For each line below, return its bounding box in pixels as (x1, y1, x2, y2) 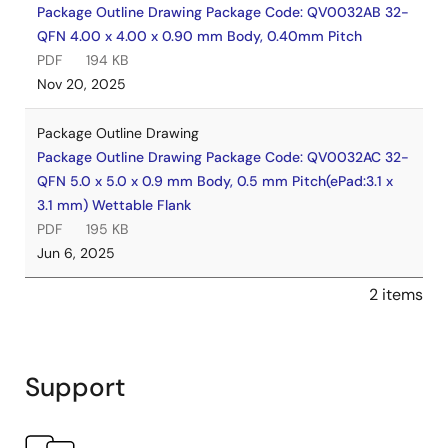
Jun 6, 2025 (37, 244, 115, 262)
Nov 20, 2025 (37, 75, 126, 93)
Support (25, 370, 126, 404)
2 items (369, 284, 423, 305)
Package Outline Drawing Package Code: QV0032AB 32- (37, 3, 409, 21)
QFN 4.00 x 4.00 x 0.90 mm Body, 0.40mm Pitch (37, 27, 362, 45)
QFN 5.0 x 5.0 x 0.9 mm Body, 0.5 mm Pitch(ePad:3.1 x (37, 172, 393, 190)
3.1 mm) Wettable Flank (37, 196, 191, 214)
